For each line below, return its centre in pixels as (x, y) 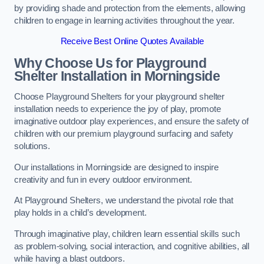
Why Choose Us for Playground (110, 63)
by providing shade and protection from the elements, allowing (130, 8)
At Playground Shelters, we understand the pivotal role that (124, 201)
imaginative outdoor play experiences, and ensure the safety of (131, 122)
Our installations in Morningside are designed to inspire (116, 167)
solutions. (32, 146)
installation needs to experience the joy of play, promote (118, 109)
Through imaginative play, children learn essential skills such (127, 234)
